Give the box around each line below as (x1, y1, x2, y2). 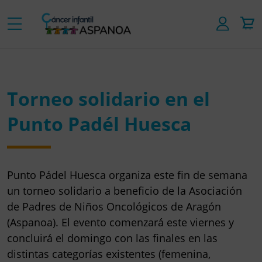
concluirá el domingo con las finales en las (7, 230, 218, 245)
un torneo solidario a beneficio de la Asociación (7, 183, 242, 198)
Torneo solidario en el (7, 85, 210, 111)
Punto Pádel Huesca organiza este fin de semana (7, 167, 247, 182)
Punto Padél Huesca (7, 111, 191, 136)
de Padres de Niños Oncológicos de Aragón (7, 199, 221, 213)
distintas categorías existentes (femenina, (7, 246, 211, 261)
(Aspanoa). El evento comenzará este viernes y (7, 215, 234, 229)
